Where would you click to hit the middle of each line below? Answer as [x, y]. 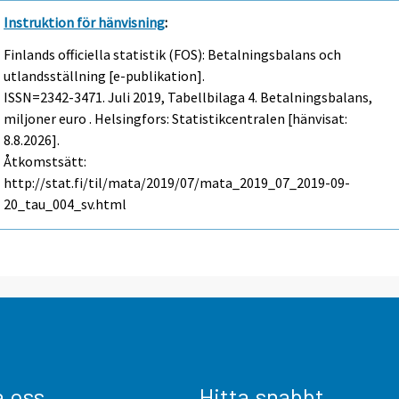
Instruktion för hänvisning [85, 22]
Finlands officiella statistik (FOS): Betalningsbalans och [173, 55]
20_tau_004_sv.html [65, 204]
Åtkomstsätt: [45, 162]
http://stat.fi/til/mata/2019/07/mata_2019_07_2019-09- [177, 183]
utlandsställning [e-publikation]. [105, 76]
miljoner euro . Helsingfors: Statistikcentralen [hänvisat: [176, 119]
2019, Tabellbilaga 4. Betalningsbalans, [252, 98]
